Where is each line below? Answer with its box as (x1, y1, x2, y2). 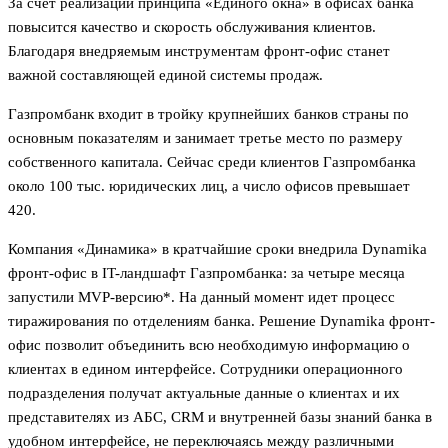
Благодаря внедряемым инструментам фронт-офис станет (8, 42, 390, 59)
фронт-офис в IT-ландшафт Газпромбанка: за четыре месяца (8, 264, 405, 281)
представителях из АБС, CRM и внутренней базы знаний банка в (8, 408, 432, 425)
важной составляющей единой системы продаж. (8, 66, 323, 83)
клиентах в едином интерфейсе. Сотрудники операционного (8, 360, 403, 377)
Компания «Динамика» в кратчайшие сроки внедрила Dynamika (8, 240, 427, 257)
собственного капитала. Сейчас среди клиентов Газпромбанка (8, 153, 416, 170)
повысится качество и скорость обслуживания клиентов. (8, 18, 376, 35)
